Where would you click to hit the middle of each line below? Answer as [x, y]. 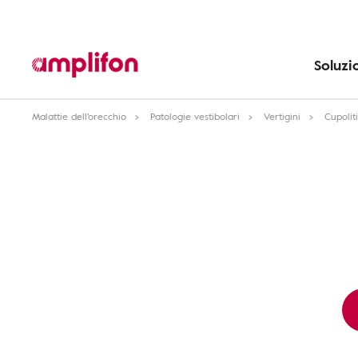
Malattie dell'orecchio [79, 116]
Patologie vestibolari [195, 116]
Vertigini [282, 116]
